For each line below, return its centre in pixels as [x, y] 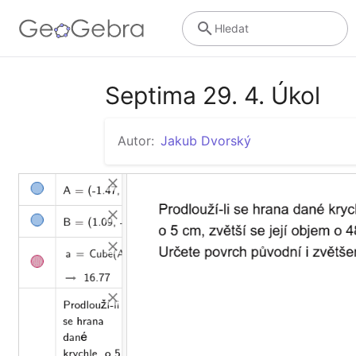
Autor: [136, 141]
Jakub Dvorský [206, 141]
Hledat [231, 28]
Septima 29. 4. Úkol [213, 95]
